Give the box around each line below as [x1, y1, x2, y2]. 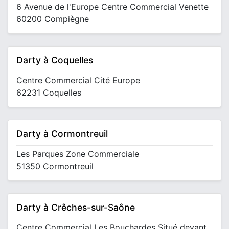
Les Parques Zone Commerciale [16, 149, 139, 159]
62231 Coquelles [16, 87, 81, 98]
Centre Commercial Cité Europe [16, 75, 140, 85]
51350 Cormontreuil [16, 161, 94, 171]
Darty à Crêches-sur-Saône [16, 202, 135, 213]
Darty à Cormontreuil [16, 128, 108, 139]
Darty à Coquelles [16, 55, 93, 65]
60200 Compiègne [16, 14, 89, 24]
